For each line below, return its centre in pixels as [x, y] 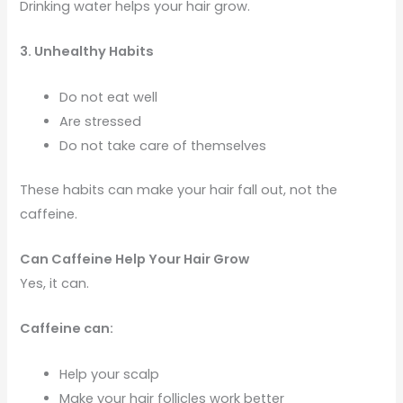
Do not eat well [109, 97]
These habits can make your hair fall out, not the [179, 189]
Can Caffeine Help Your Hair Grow [135, 259]
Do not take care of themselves [163, 145]
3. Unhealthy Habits [87, 52]
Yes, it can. [55, 283]
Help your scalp [110, 374]
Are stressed [101, 121]
